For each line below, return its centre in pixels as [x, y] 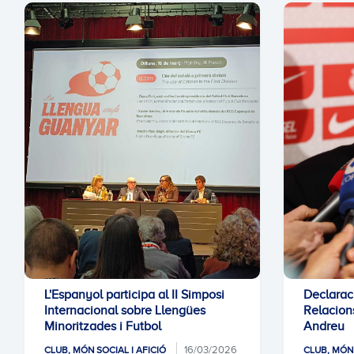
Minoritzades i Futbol [103, 326]
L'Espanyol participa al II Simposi [134, 295]
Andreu [324, 326]
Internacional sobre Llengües [125, 311]
